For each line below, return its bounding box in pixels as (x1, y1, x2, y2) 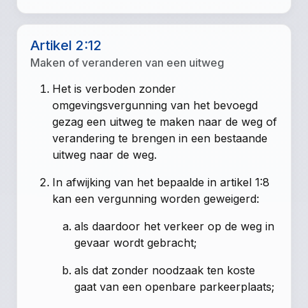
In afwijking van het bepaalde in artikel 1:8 (52, 175, 270, 189)
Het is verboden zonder (52, 81, 177, 96)
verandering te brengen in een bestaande (52, 131, 268, 145)
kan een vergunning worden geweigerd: (52, 191, 260, 206)
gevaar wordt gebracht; (74, 235, 197, 250)
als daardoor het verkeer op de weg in (74, 219, 275, 233)
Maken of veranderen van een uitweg (30, 55, 225, 69)
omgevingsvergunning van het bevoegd (52, 98, 258, 112)
